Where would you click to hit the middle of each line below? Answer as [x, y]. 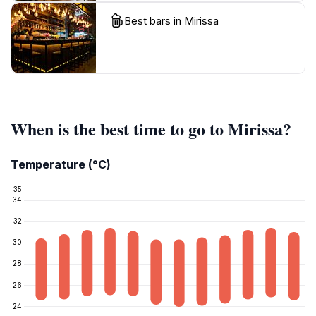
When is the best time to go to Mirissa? [151, 129]
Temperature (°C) [61, 165]
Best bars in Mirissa [171, 21]
